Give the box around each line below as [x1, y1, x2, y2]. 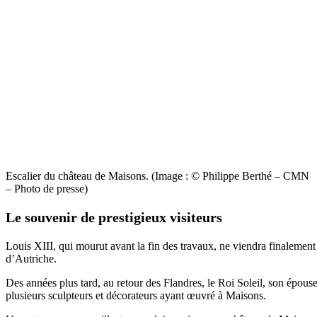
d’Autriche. [6, 253, 57, 265]
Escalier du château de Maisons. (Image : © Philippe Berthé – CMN [6, 170, 309, 183]
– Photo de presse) [6, 183, 88, 195]
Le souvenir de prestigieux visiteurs [6, 209, 222, 226]
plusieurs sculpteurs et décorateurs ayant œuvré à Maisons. [6, 289, 266, 302]
